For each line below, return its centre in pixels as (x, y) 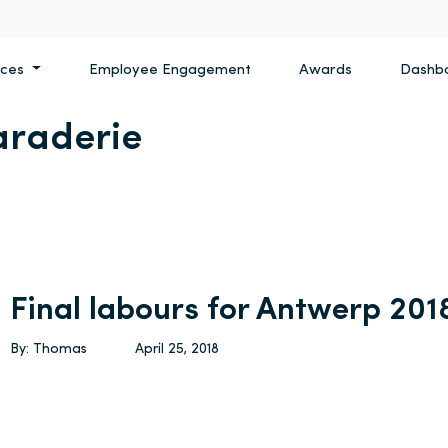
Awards (325, 70)
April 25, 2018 (177, 349)
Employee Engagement (169, 70)
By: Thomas (49, 349)
